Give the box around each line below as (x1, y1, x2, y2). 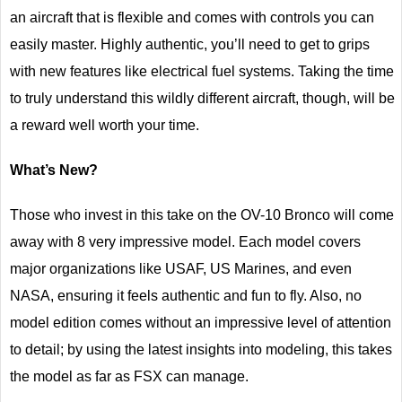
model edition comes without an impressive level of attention (10, 314, 391, 330)
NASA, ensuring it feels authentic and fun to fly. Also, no (10, 287, 362, 303)
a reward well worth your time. (10, 117, 199, 133)
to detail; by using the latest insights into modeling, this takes (10, 341, 392, 357)
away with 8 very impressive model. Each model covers (10, 233, 361, 249)
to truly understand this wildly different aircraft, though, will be (10, 90, 395, 106)
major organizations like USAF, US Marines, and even (10, 260, 352, 276)
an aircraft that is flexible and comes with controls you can (10, 9, 374, 25)
